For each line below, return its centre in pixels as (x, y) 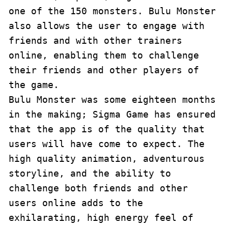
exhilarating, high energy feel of (101, 218)
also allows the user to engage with (107, 26)
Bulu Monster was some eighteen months (112, 99)
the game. (34, 85)
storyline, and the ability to (90, 173)
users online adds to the (76, 203)
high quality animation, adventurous (107, 159)
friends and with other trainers (95, 40)
